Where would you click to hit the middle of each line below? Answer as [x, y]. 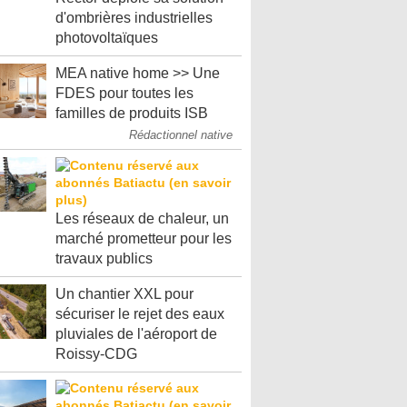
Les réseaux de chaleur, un [142, 218]
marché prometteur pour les [144, 238]
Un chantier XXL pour [124, 294]
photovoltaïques [107, 38]
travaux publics [104, 258]
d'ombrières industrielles [134, 18]
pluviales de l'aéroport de [136, 334]
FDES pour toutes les [124, 93]
